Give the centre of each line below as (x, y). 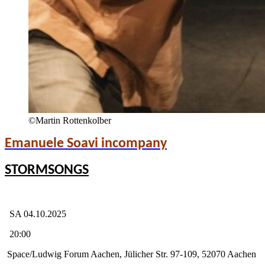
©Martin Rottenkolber (70, 120)
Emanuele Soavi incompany (86, 144)
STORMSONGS (47, 170)
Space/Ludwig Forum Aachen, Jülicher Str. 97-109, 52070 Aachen (130, 254)
